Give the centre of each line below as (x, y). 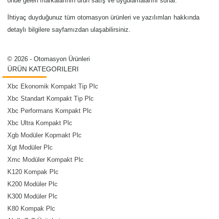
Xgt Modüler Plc (30, 147)
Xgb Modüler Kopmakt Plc (44, 135)
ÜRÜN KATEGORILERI (43, 69)
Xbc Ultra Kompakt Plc (40, 123)
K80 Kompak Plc (31, 208)
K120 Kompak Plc (33, 172)
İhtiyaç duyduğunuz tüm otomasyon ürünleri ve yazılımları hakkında (103, 17)
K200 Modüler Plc (33, 184)
